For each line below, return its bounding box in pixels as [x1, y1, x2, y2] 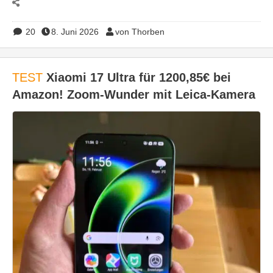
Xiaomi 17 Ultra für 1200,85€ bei [43, 71, 231, 84]
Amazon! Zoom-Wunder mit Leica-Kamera [12, 88, 255, 101]
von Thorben [115, 27, 165, 37]
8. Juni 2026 [51, 27, 99, 37]
